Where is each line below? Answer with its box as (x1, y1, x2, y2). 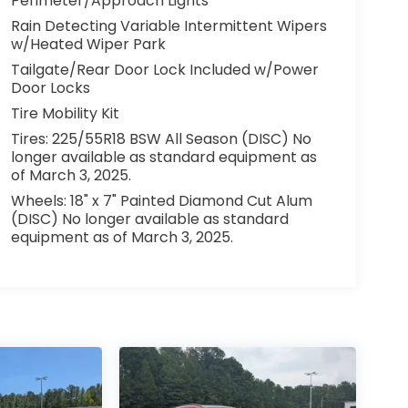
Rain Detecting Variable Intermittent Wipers (10, 15, 327, 37)
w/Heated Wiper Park (10, 34, 166, 56)
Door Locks (10, 77, 90, 99)
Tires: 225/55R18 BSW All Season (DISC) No (10, 128, 311, 150)
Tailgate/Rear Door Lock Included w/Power (10, 59, 319, 81)
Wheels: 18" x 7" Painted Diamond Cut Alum (10, 190, 312, 212)
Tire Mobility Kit (10, 103, 119, 125)
